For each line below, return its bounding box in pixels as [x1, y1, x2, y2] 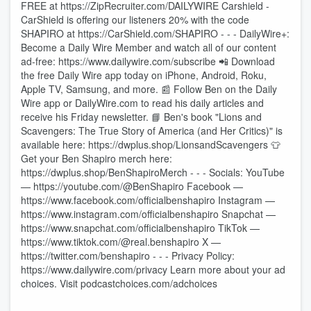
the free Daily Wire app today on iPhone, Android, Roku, [21, 68, 267, 82]
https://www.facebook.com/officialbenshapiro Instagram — [21, 193, 275, 207]
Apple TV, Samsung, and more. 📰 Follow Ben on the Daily [21, 82, 277, 96]
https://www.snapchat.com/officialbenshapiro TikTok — [21, 221, 260, 235]
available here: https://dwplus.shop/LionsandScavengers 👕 [21, 137, 280, 151]
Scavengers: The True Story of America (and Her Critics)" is [21, 124, 283, 137]
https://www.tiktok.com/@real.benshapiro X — [21, 235, 221, 249]
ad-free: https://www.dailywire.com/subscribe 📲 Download [21, 54, 275, 68]
